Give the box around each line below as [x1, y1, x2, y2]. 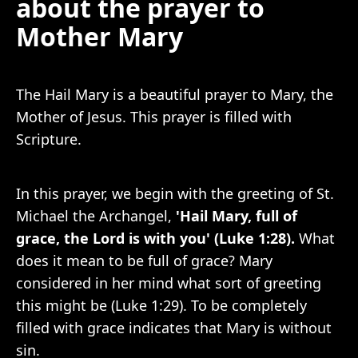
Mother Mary [16, 19, 183, 54]
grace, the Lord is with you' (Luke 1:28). [16, 229, 299, 248]
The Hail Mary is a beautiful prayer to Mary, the [16, 85, 333, 104]
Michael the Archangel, [16, 206, 176, 225]
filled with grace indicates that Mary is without [16, 318, 332, 337]
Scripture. [16, 129, 82, 149]
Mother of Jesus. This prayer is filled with [16, 107, 292, 126]
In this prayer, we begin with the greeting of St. [16, 184, 334, 203]
